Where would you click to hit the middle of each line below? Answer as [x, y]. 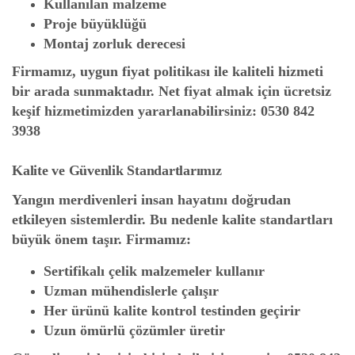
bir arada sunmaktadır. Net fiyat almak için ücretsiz [172, 91]
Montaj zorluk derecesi [115, 44]
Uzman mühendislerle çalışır [131, 291]
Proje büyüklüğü [95, 24]
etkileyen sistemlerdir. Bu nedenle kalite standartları [172, 219]
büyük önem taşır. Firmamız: [101, 239]
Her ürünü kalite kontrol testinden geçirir [172, 311]
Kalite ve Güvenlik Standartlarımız [117, 170]
